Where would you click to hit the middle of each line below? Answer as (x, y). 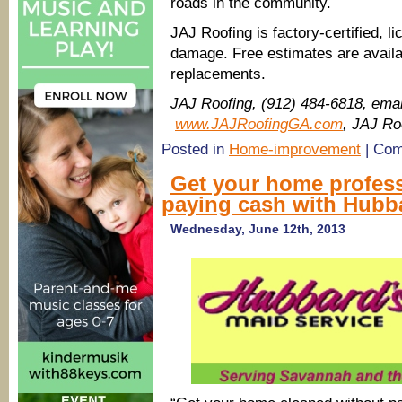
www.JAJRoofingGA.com (259, 124)
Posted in (195, 149)
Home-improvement (295, 149)
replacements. (218, 74)
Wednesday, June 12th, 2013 (258, 229)
